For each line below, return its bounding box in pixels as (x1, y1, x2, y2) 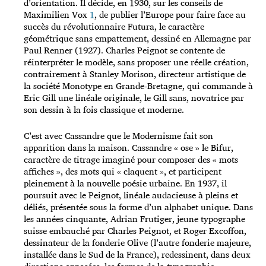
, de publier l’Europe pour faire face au (94, 7, 246, 23)
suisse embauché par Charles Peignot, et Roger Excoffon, (24, 223, 246, 239)
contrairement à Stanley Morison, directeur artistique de (24, 66, 246, 82)
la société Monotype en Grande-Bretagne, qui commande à (24, 78, 253, 94)
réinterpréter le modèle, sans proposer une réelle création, (24, 55, 249, 70)
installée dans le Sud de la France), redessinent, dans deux (24, 247, 251, 262)
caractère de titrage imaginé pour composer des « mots (24, 152, 238, 167)
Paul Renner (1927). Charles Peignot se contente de (24, 43, 225, 58)
